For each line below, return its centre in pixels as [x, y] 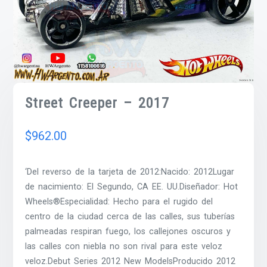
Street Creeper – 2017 [97, 103]
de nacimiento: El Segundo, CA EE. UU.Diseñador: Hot [132, 187]
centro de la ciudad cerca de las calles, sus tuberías [130, 216]
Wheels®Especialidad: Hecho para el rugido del [119, 201]
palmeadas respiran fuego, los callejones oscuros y [128, 231]
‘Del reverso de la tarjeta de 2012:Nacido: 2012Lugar [130, 172]
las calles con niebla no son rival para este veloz [124, 246]
